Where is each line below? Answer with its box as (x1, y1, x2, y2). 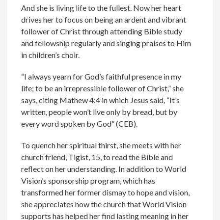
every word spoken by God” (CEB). (21, 119, 138, 129)
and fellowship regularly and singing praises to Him (21, 38, 192, 48)
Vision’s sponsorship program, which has (21, 176, 156, 186)
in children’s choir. (21, 50, 80, 60)
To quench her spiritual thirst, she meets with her (21, 140, 182, 150)
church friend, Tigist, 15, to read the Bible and (21, 152, 173, 162)
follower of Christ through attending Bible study (21, 27, 183, 36)
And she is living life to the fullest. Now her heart (21, 3, 182, 13)
